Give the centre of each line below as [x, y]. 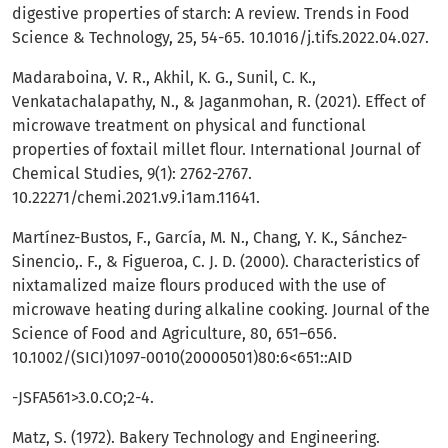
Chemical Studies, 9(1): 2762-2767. [132, 174]
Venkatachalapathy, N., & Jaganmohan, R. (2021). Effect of [218, 102]
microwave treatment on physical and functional [189, 126]
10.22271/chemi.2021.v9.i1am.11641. [136, 198]
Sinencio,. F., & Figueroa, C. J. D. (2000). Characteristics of [215, 262]
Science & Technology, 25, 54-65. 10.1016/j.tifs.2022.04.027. [220, 38]
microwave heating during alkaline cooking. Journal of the [221, 310]
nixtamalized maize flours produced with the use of [198, 286]
